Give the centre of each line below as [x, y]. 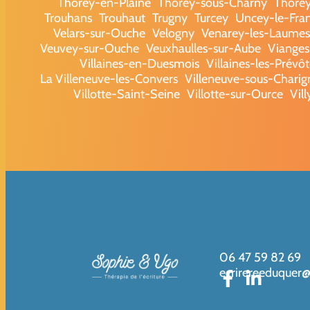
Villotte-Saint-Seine [127, 94]
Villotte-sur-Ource [235, 94]
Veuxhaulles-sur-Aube [203, 48]
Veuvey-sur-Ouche [89, 48]
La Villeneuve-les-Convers [109, 79]
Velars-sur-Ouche [99, 33]
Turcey [211, 18]
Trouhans [68, 18]
